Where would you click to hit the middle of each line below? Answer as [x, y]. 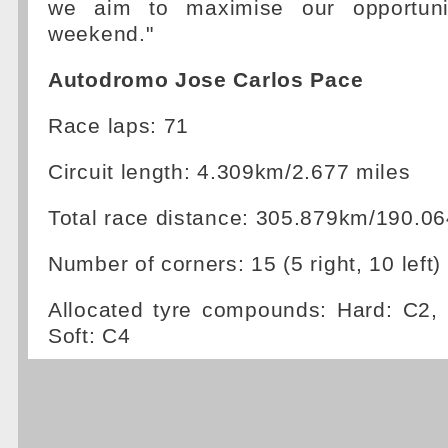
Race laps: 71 [119, 126]
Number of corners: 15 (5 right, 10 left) [244, 264]
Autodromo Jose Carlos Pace [206, 80]
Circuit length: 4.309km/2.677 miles [229, 172]
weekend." [101, 34]
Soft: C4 [89, 336]
